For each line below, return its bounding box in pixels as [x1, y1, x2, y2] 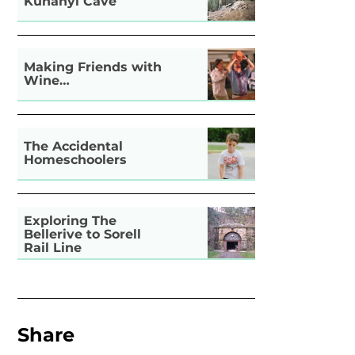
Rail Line [24, 240, 82, 256]
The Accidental [24, 139, 124, 155]
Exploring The [24, 213, 117, 229]
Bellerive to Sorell [24, 227, 142, 242]
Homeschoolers [24, 152, 128, 168]
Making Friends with [24, 59, 162, 75]
